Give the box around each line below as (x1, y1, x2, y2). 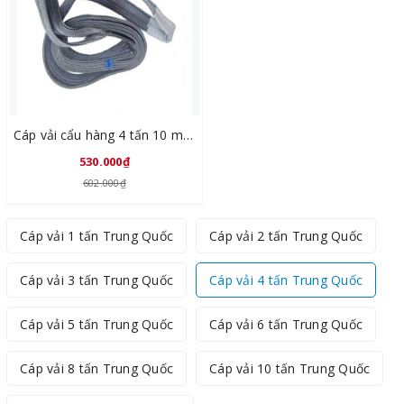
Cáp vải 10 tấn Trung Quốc (209, 360, 371, 377)
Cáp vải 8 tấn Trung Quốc (20, 360, 173, 377)
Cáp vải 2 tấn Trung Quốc (209, 227, 363, 244)
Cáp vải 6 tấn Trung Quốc (209, 316, 363, 333)
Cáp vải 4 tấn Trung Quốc (209, 271, 363, 289)
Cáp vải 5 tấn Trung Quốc (20, 316, 173, 333)
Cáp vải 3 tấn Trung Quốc (20, 271, 173, 289)
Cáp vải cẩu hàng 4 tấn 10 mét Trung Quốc (182, 126, 193, 143)
